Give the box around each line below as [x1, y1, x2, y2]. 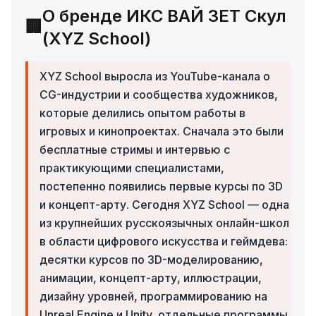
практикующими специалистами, [39, 160, 224, 175]
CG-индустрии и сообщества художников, [39, 87, 278, 102]
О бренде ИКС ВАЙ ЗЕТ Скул [42, 5, 286, 26]
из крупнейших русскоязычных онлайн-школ [39, 215, 289, 230]
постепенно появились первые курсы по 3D [39, 178, 283, 193]
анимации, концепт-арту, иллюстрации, [39, 270, 262, 285]
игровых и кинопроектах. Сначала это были [39, 123, 284, 138]
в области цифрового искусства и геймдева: [39, 233, 288, 248]
